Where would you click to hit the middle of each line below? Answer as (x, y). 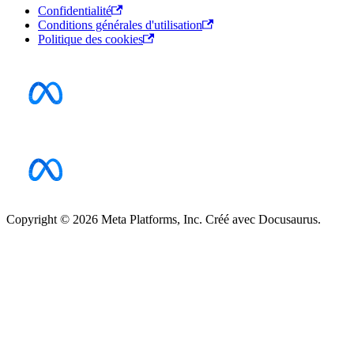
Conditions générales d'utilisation (120, 25)
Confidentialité (75, 11)
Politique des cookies (90, 40)
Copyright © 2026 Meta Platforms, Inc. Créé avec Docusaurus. (164, 219)
